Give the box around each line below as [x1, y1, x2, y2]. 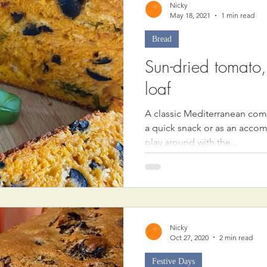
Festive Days [152, 256, 195, 266]
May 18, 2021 [170, 11, 210, 20]
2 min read [219, 232, 253, 242]
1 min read [221, 11, 254, 20]
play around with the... [145, 136, 238, 148]
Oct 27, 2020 [170, 232, 209, 242]
